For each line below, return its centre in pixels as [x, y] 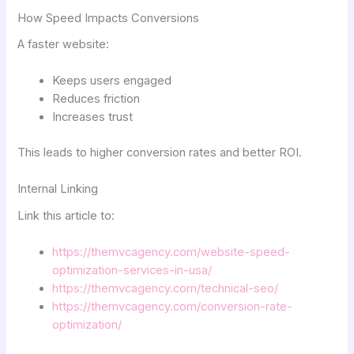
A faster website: [64, 44]
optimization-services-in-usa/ [132, 271]
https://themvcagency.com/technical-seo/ [166, 289]
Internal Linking [58, 189]
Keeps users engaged [112, 81]
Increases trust [93, 117]
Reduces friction [96, 99]
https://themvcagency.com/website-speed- [171, 252]
